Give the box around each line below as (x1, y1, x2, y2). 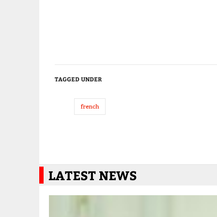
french (80, 103, 99, 110)
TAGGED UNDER (54, 75, 102, 83)
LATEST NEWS (48, 167, 137, 184)
